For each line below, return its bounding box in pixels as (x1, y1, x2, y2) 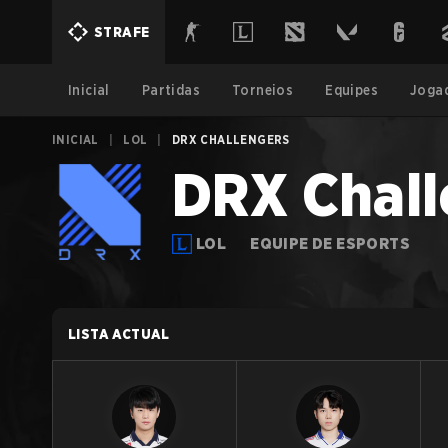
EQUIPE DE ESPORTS (250, 234, 411, 253)
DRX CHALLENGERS (171, 132, 290, 147)
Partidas (141, 82, 201, 98)
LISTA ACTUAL (68, 326, 170, 342)
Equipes (325, 82, 379, 98)
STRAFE (94, 24, 150, 40)
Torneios (232, 82, 294, 98)
